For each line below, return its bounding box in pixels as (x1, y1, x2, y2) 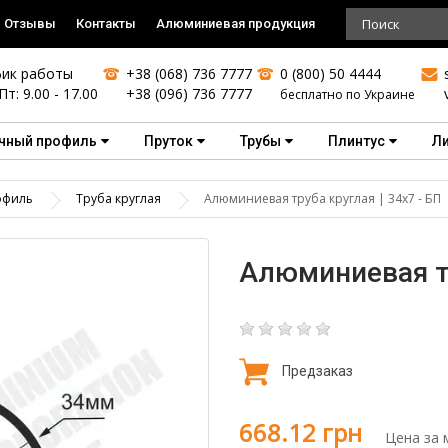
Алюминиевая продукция (156, 16, 315, 31)
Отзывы (4, 16, 56, 31)
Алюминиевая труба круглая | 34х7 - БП (204, 190, 441, 207)
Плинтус (328, 133, 385, 149)
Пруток (144, 133, 193, 149)
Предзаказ (282, 362, 353, 379)
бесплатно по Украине (280, 86, 416, 103)
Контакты (76, 16, 136, 31)
